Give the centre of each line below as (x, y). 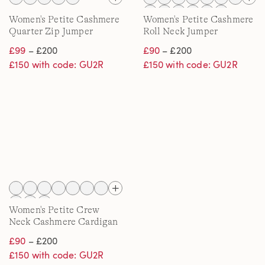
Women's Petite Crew (54, 210)
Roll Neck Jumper (180, 31)
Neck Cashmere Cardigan (64, 222)
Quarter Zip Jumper (51, 31)
